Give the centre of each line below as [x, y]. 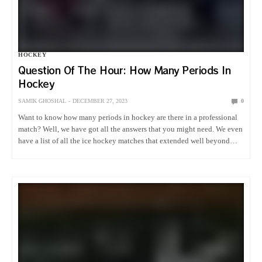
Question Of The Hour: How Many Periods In [125, 70]
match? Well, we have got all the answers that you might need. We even [131, 129]
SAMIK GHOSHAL [42, 101]
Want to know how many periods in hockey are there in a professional [128, 118]
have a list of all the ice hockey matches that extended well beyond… [128, 141]
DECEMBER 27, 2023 [100, 101]
